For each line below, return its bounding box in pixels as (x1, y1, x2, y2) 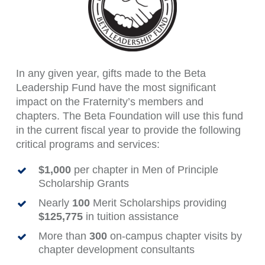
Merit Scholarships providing (89, 197, 227, 209)
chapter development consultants (38, 244, 195, 256)
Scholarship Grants (38, 177, 129, 189)
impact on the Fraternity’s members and (15, 96, 203, 108)
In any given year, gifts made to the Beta (15, 67, 206, 79)
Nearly (38, 197, 72, 209)
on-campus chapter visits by (106, 230, 242, 242)
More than (38, 230, 89, 242)
